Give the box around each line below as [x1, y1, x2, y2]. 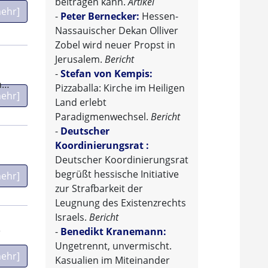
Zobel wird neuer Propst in [55, 38, 175, 52]
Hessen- [142, 10, 178, 23]
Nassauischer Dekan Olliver [55, 24, 178, 38]
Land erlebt [55, 96, 106, 109]
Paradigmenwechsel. [55, 110, 151, 124]
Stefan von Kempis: [60, 67, 153, 81]
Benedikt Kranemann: [60, 225, 166, 239]
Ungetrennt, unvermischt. [55, 239, 172, 253]
